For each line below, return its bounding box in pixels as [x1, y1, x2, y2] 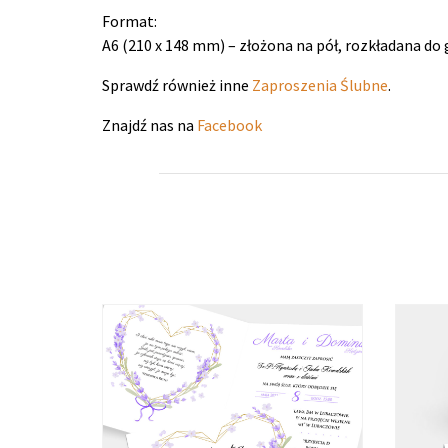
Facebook [197, 114, 262, 135]
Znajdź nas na [102, 114, 197, 135]
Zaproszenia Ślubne [252, 74, 388, 95]
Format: [102, 10, 157, 31]
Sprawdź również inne [102, 74, 252, 95]
